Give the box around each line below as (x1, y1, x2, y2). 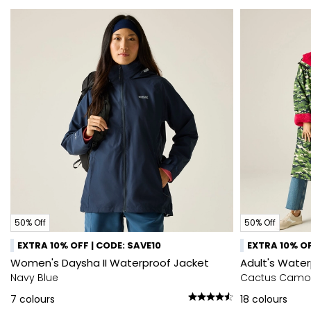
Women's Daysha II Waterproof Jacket (10, 255, 209, 270)
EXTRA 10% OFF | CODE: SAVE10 (17, 239, 161, 252)
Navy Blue (10, 271, 58, 285)
